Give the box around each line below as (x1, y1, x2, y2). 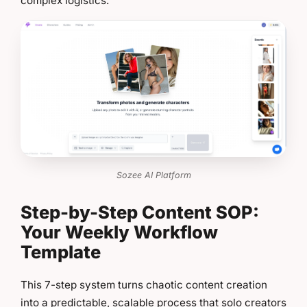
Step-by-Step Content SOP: (21, 201, 259, 223)
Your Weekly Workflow (21, 221, 218, 243)
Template (21, 241, 101, 263)
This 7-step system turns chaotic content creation (21, 278, 267, 292)
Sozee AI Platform (116, 170, 191, 181)
